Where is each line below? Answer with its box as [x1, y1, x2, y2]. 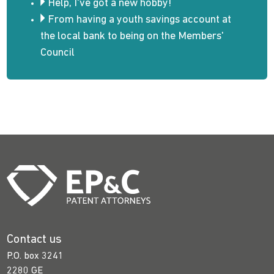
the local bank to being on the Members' [40, 30, 224, 42]
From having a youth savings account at [48, 13, 232, 26]
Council [40, 46, 75, 59]
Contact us [7, 234, 62, 246]
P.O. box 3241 [7, 251, 64, 262]
